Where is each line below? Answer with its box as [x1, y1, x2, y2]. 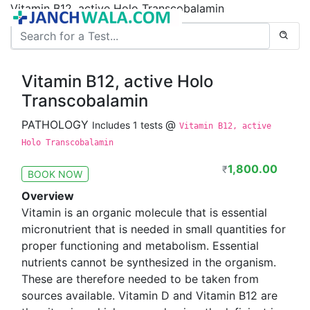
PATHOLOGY [21, 118, 92, 131]
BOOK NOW [28, 168, 82, 180]
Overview [21, 189, 74, 203]
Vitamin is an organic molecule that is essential [21, 206, 267, 219]
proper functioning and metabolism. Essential [21, 239, 259, 253]
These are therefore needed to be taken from [21, 272, 259, 286]
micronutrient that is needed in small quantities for [21, 222, 286, 236]
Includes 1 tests [92, 119, 165, 131]
